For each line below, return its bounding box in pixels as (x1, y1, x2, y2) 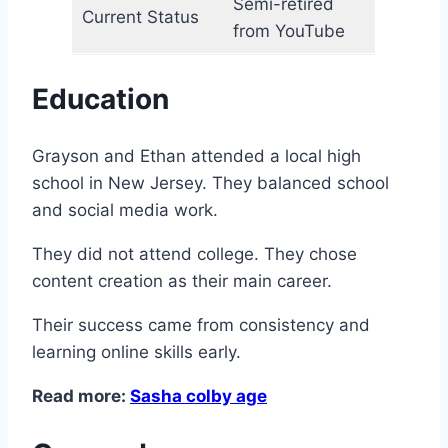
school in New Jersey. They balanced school (32, 172, 389, 193)
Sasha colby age (130, 385, 267, 406)
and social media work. (32, 199, 218, 220)
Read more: (32, 385, 130, 406)
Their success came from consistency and (32, 314, 370, 335)
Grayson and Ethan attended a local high (32, 145, 361, 166)
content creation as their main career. (32, 270, 332, 291)
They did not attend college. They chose (32, 243, 357, 264)
